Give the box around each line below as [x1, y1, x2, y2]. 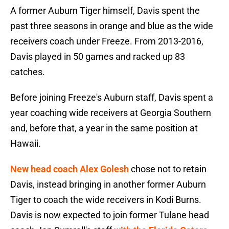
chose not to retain [129, 164, 207, 175]
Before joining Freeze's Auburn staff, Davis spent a [10, 92, 213, 103]
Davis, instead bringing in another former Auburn [10, 179, 206, 190]
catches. [10, 66, 45, 78]
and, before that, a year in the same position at [10, 123, 198, 134]
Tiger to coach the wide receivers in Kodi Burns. [10, 194, 201, 205]
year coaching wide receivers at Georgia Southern [10, 107, 211, 119]
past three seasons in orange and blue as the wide [10, 20, 213, 32]
